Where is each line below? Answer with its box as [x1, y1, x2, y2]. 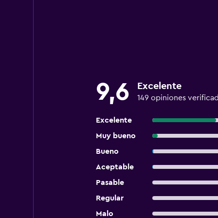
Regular [95, 194, 124, 202]
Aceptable [95, 163, 134, 171]
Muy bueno [95, 132, 136, 140]
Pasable [95, 179, 124, 186]
